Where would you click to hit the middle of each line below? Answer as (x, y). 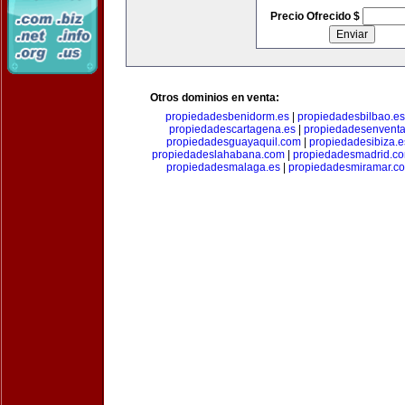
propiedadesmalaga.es (223, 167)
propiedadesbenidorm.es (227, 117)
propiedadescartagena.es (232, 129)
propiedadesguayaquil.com (234, 142)
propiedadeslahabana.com (218, 155)
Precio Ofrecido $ (316, 16)
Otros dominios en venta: (215, 98)
